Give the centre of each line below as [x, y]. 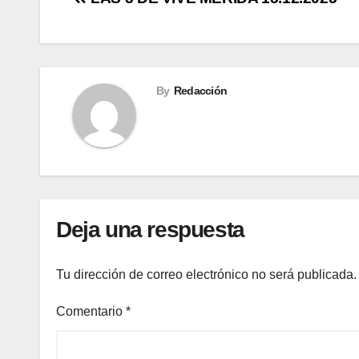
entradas [121, 69]
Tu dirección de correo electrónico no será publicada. [206, 274]
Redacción [200, 91]
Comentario [91, 311]
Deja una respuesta [150, 230]
